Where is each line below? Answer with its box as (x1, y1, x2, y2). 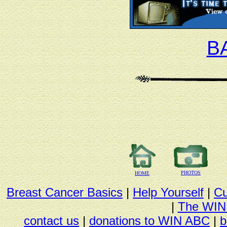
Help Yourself (133, 185, 204, 200)
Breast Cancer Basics (7, 185, 123, 200)
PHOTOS (181, 170, 201, 176)
